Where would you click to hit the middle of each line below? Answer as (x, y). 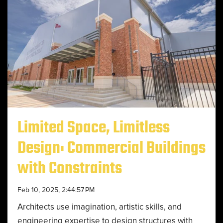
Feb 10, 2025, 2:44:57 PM (56, 190)
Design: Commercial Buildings (111, 148)
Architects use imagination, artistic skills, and (100, 207)
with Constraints (70, 169)
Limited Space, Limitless (94, 128)
